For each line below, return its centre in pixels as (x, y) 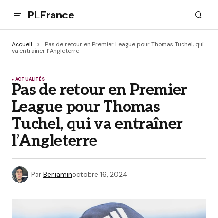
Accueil (22, 44)
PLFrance (51, 15)
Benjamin (58, 174)
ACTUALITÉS (30, 80)
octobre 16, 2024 (100, 174)
